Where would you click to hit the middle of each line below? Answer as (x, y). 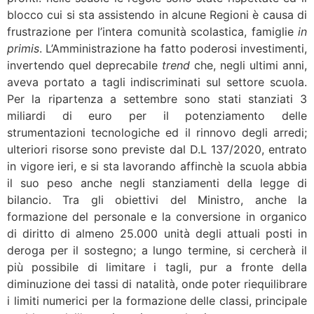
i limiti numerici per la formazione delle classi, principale (157, 301)
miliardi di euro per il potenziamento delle (157, 116)
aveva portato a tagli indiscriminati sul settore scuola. (157, 82)
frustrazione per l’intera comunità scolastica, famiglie (152, 32)
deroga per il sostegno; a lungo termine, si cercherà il (157, 251)
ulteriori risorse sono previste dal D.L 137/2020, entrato (157, 150)
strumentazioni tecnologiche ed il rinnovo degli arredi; (157, 133)
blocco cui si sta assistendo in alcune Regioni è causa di (157, 15)
